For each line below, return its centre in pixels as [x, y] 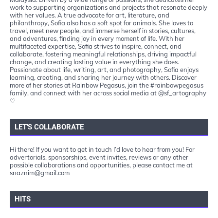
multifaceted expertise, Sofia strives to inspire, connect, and [96, 46]
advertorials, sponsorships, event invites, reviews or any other [99, 157]
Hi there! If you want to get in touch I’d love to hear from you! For [102, 149]
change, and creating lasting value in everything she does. [94, 62]
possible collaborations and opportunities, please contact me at [101, 165]
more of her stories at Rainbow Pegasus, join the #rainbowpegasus [107, 85]
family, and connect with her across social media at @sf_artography [108, 93]
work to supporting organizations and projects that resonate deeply [109, 7]
